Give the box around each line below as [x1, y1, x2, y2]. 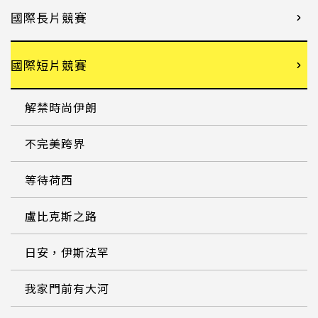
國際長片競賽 [11, 9, 87, 26]
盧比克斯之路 [25, 207, 97, 224]
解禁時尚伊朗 [25, 99, 97, 116]
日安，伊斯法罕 [25, 243, 109, 261]
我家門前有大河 [25, 280, 109, 297]
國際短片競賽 [11, 56, 87, 74]
